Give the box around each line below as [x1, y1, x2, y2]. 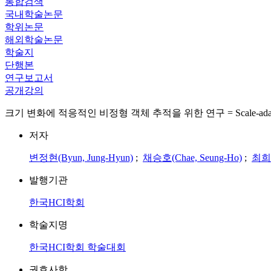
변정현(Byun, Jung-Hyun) [29, 152, 133, 163]
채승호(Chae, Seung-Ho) [143, 152, 242, 163]
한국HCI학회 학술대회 [29, 242, 126, 252]
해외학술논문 [5, 34, 63, 45]
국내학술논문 [5, 9, 63, 19]
